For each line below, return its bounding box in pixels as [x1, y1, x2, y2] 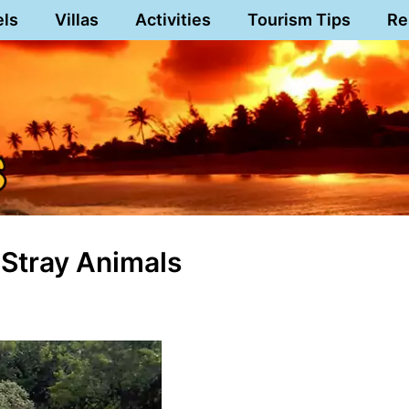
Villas [54, 10, 99, 29]
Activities [134, 10, 211, 29]
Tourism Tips [246, 10, 351, 29]
